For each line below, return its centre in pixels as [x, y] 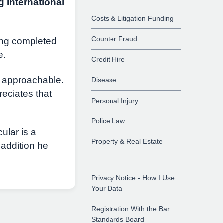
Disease [104, 80]
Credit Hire [108, 59]
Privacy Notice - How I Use [133, 178]
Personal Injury [115, 100]
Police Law [108, 121]
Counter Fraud [114, 39]
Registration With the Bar [131, 209]
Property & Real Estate [127, 141]
